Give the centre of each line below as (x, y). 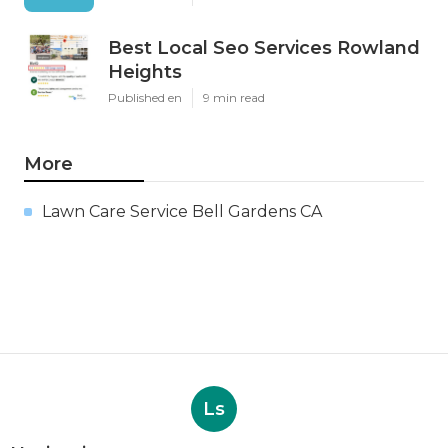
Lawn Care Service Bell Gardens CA (182, 211)
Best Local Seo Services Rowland (264, 47)
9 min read (234, 97)
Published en (145, 97)
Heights (145, 71)
